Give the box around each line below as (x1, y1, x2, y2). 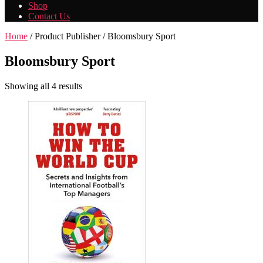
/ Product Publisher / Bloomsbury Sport (28, 31, 176, 41)
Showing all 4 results (5, 80, 82, 91)
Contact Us (28, 11, 70, 21)
